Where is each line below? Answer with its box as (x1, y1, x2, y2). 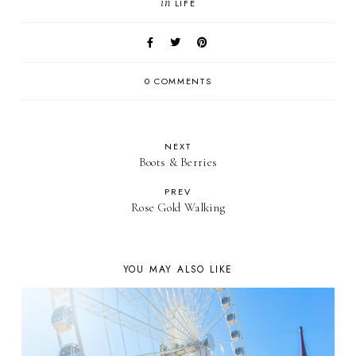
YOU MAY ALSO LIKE (122, 261, 234, 277)
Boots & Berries (138, 154, 218, 169)
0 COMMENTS (144, 74, 212, 87)
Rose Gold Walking (130, 199, 226, 215)
